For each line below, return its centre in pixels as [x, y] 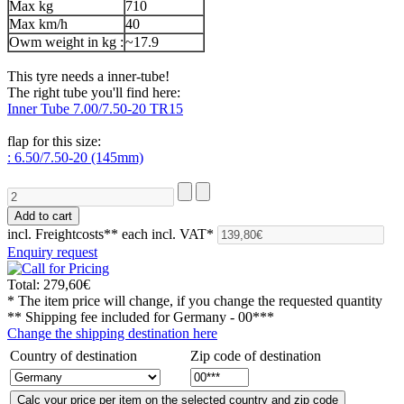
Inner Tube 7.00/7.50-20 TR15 [95, 108]
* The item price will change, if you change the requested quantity [195, 300]
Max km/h [38, 23]
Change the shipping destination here [112, 333]
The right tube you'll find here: [94, 92]
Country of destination [73, 355]
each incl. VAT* [168, 234]
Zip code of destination [256, 355]
